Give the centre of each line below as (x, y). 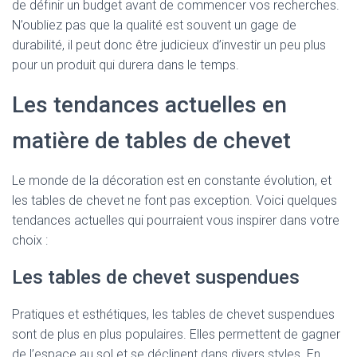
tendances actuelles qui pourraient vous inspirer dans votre (176, 220)
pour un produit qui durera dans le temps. (126, 65)
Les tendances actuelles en (149, 105)
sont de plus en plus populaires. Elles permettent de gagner (176, 334)
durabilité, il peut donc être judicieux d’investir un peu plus (169, 45)
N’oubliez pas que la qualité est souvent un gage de (154, 25)
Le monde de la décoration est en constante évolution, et (172, 180)
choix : (30, 240)
